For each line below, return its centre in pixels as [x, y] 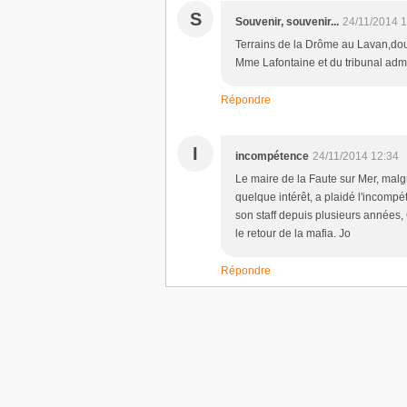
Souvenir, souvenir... [287, 22]
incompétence [272, 156]
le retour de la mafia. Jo [293, 233]
